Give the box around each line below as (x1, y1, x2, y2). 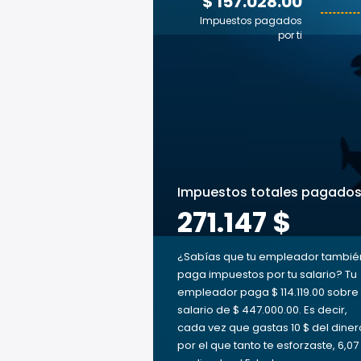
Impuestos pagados (200, 14, 302, 27)
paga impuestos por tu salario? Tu (177, 267, 357, 282)
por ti (278, 28, 302, 42)
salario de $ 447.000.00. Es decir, (177, 302, 347, 317)
